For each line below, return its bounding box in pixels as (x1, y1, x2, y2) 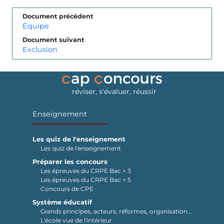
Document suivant (22, 35, 84, 43)
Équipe (22, 21, 49, 30)
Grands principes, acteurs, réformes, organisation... (40, 207, 192, 215)
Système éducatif (32, 198, 92, 206)
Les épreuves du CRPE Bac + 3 (40, 166, 131, 174)
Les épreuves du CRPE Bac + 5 (40, 175, 131, 183)
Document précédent (22, 12, 93, 20)
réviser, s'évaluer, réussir (71, 86, 156, 96)
